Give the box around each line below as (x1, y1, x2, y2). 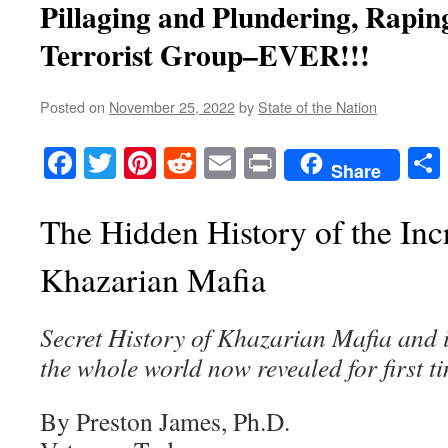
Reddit (196, 141, 280, 185)
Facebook (76, 141, 199, 185)
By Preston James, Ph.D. (40, 404, 290, 439)
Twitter (116, 141, 208, 185)
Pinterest (156, 141, 268, 185)
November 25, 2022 (109, 96, 235, 117)
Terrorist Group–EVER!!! (40, 33, 370, 76)
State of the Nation (258, 96, 377, 117)
